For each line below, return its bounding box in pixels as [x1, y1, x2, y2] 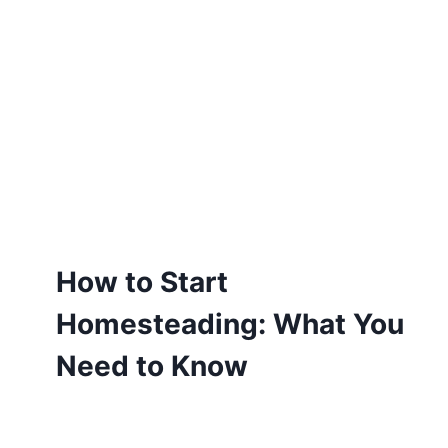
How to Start [55, 265, 228, 300]
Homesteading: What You [55, 307, 404, 342]
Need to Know [55, 349, 248, 384]
